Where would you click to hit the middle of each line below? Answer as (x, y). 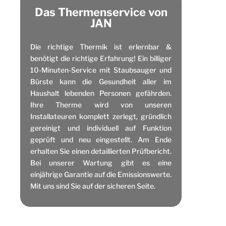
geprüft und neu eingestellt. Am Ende (101, 139)
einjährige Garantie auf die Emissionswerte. (101, 174)
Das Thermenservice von (101, 12)
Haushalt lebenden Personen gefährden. (101, 93)
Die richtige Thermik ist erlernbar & (101, 46)
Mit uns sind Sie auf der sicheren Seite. (93, 186)
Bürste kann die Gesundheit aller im (101, 81)
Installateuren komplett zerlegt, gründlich (101, 116)
